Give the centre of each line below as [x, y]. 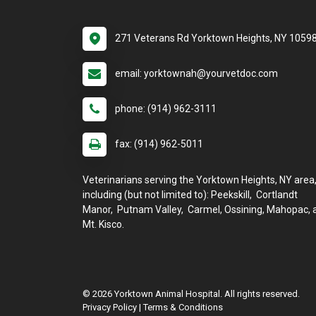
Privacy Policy [110, 307]
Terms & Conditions [183, 307]
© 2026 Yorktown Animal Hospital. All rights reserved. [191, 294]
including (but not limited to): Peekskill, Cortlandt [190, 195]
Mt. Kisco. [103, 224]
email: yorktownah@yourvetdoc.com [196, 73]
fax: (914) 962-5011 [159, 144]
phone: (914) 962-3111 [166, 109]
